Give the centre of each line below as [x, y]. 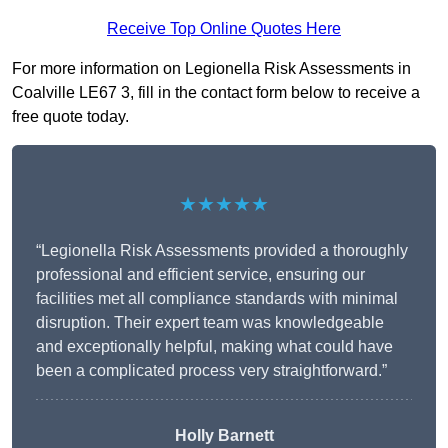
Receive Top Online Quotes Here [224, 29]
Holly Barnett [224, 436]
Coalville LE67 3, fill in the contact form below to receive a [216, 93]
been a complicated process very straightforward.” [211, 371]
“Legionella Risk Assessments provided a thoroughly [222, 251]
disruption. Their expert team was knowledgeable [210, 323]
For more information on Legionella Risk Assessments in [211, 69]
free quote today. [70, 117]
